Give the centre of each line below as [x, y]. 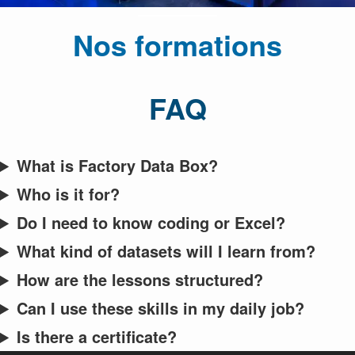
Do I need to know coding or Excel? [151, 222]
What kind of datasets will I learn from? [166, 251]
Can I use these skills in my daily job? [161, 308]
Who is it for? [69, 194]
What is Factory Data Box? [118, 165]
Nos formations [177, 44]
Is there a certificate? [97, 336]
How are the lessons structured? [140, 279]
